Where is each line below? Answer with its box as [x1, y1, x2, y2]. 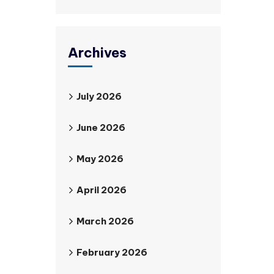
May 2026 [76, 153, 124, 165]
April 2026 [76, 184, 127, 196]
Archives [68, 44, 127, 61]
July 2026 [76, 91, 122, 102]
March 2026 [76, 215, 134, 227]
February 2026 [76, 246, 147, 258]
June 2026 [76, 122, 125, 133]
